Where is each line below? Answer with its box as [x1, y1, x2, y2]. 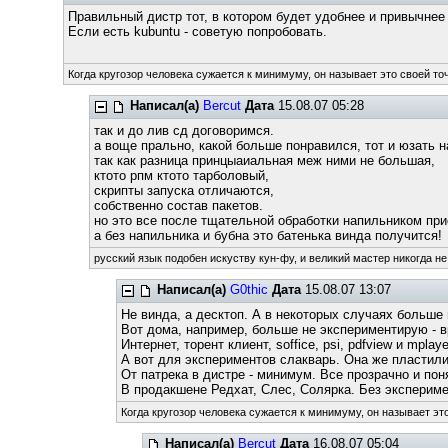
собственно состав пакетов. [94, 198, 264, 213]
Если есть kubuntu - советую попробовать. [67, 24, 327, 39]
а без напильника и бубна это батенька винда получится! [94, 228, 443, 243]
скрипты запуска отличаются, [94, 183, 275, 198]
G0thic [229, 282, 268, 297]
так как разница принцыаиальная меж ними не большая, [94, 153, 436, 168]
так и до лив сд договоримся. [94, 123, 275, 138]
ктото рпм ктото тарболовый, [94, 168, 270, 183]
